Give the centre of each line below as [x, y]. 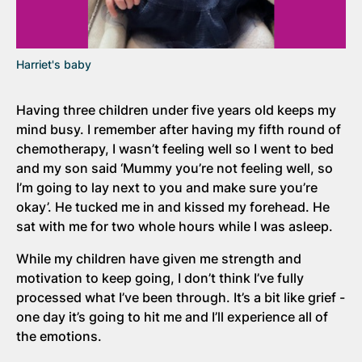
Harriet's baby [54, 64]
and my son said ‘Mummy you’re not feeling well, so [175, 168]
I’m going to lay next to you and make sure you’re [167, 187]
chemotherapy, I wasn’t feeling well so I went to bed [175, 148]
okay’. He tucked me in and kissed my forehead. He [173, 206]
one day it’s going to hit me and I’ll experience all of [172, 316]
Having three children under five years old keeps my [176, 109]
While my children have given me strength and [159, 258]
